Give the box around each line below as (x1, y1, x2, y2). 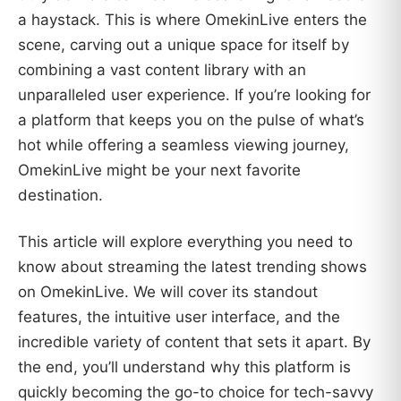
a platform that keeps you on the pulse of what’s (18, 111, 364, 129)
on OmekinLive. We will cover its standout (18, 282, 318, 301)
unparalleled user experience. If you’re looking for (18, 86, 371, 104)
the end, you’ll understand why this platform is (18, 357, 351, 376)
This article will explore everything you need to (18, 232, 353, 251)
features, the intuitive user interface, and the (18, 307, 340, 326)
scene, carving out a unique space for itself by (18, 36, 349, 54)
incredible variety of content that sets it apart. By (18, 332, 371, 351)
